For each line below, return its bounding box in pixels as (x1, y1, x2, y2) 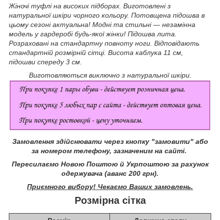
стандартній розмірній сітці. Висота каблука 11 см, (9, 49, 183, 57)
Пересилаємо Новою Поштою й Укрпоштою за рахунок (11, 160, 209, 168)
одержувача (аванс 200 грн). (61, 169, 159, 177)
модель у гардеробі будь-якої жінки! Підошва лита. (9, 30, 177, 38)
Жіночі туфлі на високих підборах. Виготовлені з (9, 2, 171, 10)
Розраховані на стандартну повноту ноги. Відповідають (9, 39, 199, 48)
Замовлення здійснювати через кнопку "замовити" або (12, 137, 208, 145)
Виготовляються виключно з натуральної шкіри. (28, 71, 192, 80)
